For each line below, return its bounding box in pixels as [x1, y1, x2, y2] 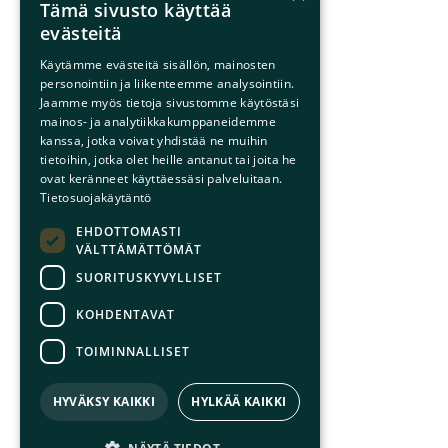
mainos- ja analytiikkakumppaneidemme [40, 113, 276, 130]
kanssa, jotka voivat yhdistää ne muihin [40, 132, 268, 149]
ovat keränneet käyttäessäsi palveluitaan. [40, 170, 283, 187]
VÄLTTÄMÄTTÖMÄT [76, 240, 202, 258]
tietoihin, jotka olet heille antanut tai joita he [40, 151, 297, 168]
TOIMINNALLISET [76, 342, 190, 360]
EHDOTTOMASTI [76, 222, 182, 240]
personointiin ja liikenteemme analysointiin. [40, 75, 295, 92]
